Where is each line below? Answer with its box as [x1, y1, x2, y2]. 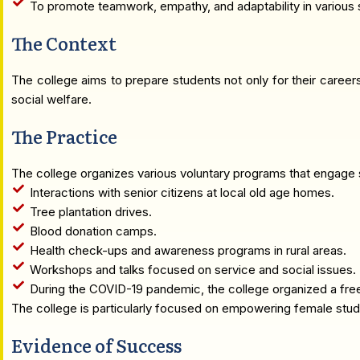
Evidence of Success [11, 332, 182, 358]
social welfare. [11, 92, 92, 107]
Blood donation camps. [29, 223, 157, 239]
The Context [11, 30, 117, 56]
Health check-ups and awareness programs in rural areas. [29, 243, 346, 258]
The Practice [11, 123, 117, 149]
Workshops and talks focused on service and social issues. [29, 262, 356, 277]
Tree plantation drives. [29, 204, 152, 219]
